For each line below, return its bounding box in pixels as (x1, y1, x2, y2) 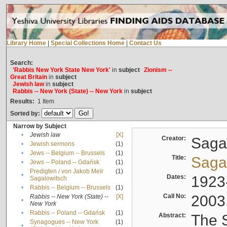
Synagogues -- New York (29, 218, 98, 226)
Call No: (163, 193, 189, 200)
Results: (10, 98, 34, 105)
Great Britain (10, 73, 47, 81)
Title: (171, 154, 189, 162)
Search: (10, 59, 33, 67)
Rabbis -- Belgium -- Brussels (29, 184, 110, 192)
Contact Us (129, 40, 162, 47)
